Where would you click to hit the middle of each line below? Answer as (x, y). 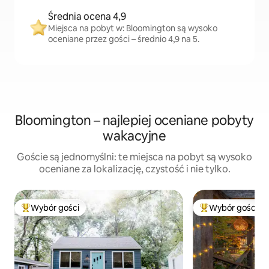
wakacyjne (134, 136)
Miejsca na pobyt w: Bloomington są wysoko (133, 28)
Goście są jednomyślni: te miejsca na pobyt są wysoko (134, 157)
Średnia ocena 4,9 (87, 17)
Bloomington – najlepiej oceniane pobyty (134, 120)
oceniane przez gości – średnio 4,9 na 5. (124, 39)
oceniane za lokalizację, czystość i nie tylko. (134, 169)
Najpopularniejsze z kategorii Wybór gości (103, 213)
